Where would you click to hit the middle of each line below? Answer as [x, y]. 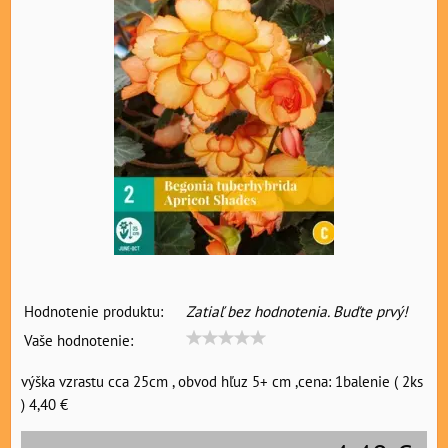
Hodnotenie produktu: [93, 311]
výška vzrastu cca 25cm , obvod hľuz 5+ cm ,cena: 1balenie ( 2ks [222, 381]
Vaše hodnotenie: [78, 340]
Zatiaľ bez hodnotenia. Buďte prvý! [297, 311]
